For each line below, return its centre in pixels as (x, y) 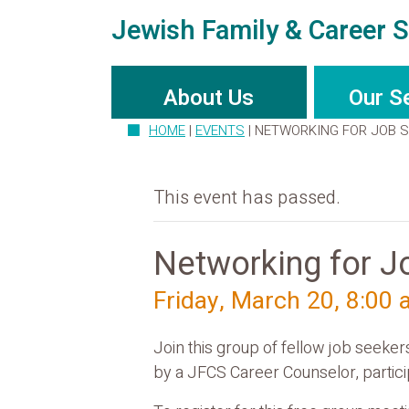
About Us (209, 98)
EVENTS (220, 131)
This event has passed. (246, 197)
